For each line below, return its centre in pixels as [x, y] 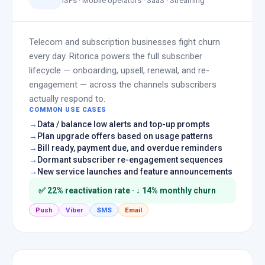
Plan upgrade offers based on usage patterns [125, 136]
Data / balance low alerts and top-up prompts [124, 124]
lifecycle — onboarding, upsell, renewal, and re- [119, 70]
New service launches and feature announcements [135, 172]
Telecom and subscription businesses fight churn [125, 42]
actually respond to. [67, 99]
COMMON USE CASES [68, 110]
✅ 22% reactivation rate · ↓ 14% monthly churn [127, 190]
